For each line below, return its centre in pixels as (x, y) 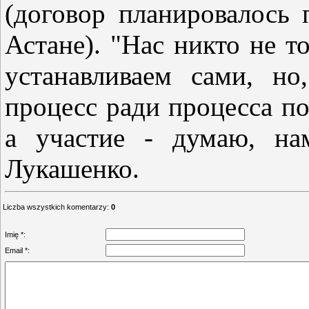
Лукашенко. (72, 168)
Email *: (17, 250)
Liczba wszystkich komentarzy (55, 207)
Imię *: (15, 234)
